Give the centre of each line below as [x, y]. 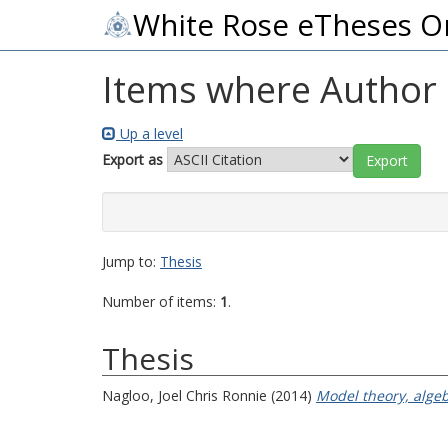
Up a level [149, 133]
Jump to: [131, 261]
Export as [132, 159]
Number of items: [161, 301]
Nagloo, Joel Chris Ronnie [184, 395]
